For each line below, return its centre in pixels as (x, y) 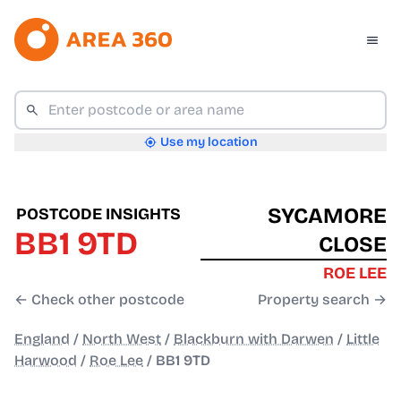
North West (122, 339)
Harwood (46, 361)
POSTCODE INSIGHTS (98, 214)
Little (363, 339)
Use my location (209, 142)
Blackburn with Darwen (254, 339)
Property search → (322, 300)
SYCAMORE (327, 216)
